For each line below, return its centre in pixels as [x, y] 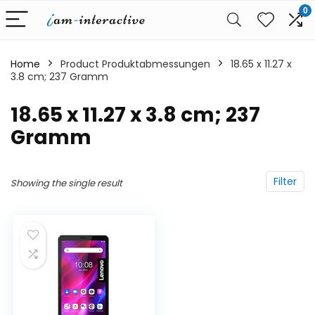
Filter [285, 181]
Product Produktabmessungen [135, 64]
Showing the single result [66, 183]
